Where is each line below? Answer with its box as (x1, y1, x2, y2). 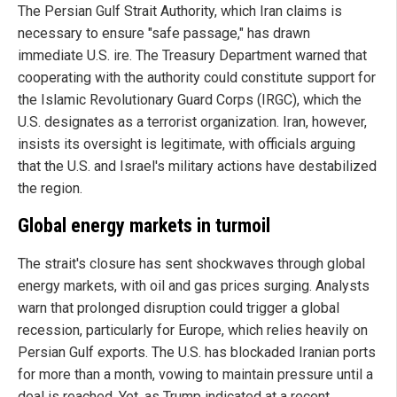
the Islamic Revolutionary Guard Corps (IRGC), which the (18, 90, 362, 108)
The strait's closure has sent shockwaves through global (18, 255, 365, 273)
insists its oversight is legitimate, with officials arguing (18, 135, 355, 152)
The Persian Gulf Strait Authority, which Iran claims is (18, 2, 342, 19)
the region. (18, 179, 82, 197)
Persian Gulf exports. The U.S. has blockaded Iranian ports (18, 344, 376, 362)
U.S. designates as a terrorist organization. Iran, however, (18, 113, 367, 130)
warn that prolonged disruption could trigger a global (18, 300, 339, 317)
